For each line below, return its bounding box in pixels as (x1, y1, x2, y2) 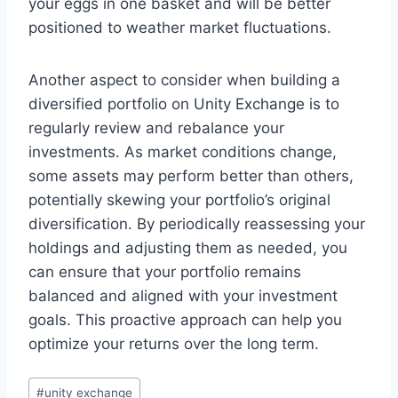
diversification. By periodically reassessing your (28, 215, 365, 234)
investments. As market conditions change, (28, 143, 337, 162)
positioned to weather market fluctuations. (28, 19, 331, 37)
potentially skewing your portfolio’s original (28, 191, 330, 210)
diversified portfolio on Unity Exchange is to (28, 95, 339, 114)
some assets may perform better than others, (28, 167, 354, 186)
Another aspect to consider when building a (28, 71, 340, 90)
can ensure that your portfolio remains (28, 263, 301, 282)
